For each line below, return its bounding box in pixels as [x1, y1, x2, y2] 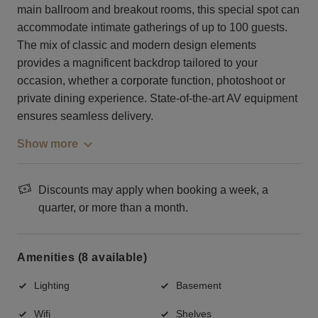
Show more [17, 137, 78, 150]
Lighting [34, 279, 70, 291]
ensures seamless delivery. [17, 109, 153, 122]
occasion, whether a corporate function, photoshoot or [17, 74, 285, 87]
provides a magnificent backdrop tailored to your [17, 56, 258, 69]
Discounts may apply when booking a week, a [38, 183, 268, 196]
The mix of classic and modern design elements [17, 38, 256, 51]
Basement [176, 279, 221, 291]
